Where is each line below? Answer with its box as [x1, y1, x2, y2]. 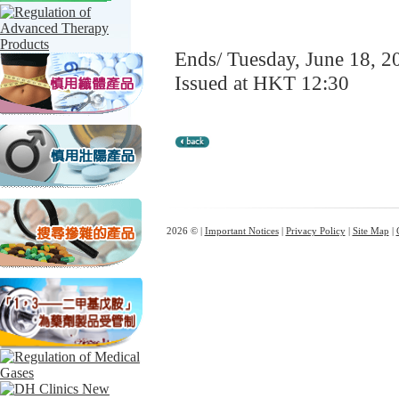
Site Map [352, 225, 389, 236]
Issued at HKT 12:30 [175, 71, 349, 94]
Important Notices [204, 225, 279, 236]
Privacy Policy [285, 225, 346, 236]
